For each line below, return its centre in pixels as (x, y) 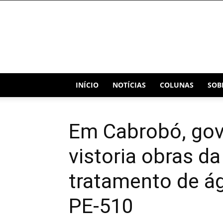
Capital (165, 30)
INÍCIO (87, 85)
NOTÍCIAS (129, 85)
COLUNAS (177, 85)
